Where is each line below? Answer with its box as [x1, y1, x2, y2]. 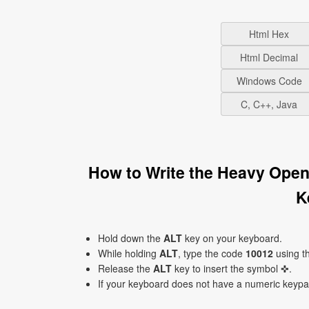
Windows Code [236, 74, 302, 88]
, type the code [178, 246, 246, 260]
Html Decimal [240, 50, 298, 64]
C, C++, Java [241, 97, 297, 111]
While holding [98, 246, 159, 260]
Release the [98, 261, 153, 275]
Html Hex [249, 27, 289, 41]
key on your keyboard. [182, 231, 282, 245]
